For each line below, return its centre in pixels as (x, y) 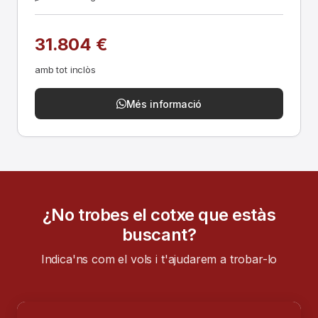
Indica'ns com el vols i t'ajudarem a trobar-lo (159, 259)
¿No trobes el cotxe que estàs (159, 215)
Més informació (164, 104)
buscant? (159, 235)
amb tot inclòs (65, 70)
